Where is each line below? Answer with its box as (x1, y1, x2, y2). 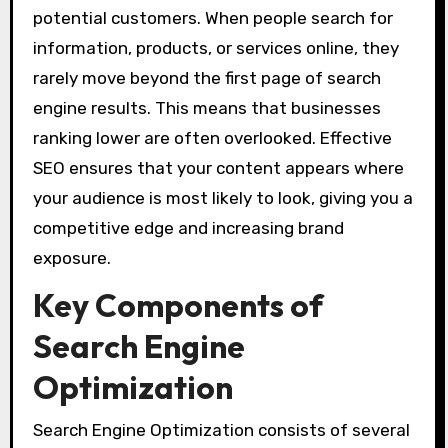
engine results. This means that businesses (32, 97, 381, 118)
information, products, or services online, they (32, 37, 399, 58)
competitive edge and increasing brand (32, 217, 344, 238)
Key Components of (32, 285, 323, 326)
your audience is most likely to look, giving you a (32, 187, 413, 208)
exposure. (32, 247, 111, 268)
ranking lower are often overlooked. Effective (32, 127, 392, 148)
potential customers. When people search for (32, 7, 393, 28)
